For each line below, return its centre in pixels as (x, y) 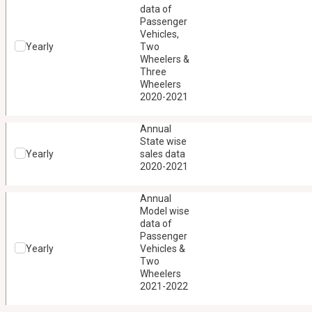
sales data (162, 154)
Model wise (164, 211)
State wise (163, 141)
